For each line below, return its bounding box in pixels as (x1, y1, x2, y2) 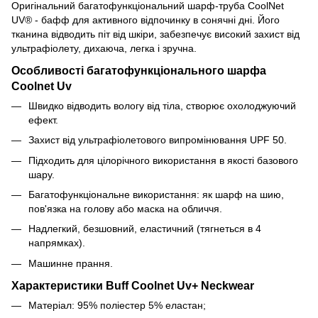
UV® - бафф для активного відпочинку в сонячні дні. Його (11, 13, 280, 26)
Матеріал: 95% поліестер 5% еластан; (28, 299, 206, 311)
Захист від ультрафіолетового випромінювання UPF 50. (28, 134, 287, 146)
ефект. (28, 114, 58, 126)
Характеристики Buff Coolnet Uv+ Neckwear (11, 278, 254, 292)
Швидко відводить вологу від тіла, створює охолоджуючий (28, 99, 296, 111)
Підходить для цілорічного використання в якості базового (28, 154, 298, 166)
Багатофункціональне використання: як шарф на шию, (28, 188, 284, 200)
